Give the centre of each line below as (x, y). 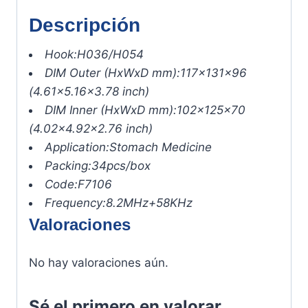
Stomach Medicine (161, 147)
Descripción (85, 25)
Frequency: (75, 203)
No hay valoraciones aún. (99, 263)
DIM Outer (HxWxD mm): (112, 73)
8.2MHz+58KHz (149, 203)
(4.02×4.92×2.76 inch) (91, 129)
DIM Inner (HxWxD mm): (111, 110)
